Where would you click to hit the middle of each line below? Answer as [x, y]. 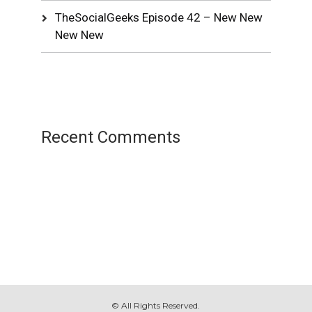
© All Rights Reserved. [156, 305]
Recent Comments [111, 137]
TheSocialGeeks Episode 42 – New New [159, 17]
